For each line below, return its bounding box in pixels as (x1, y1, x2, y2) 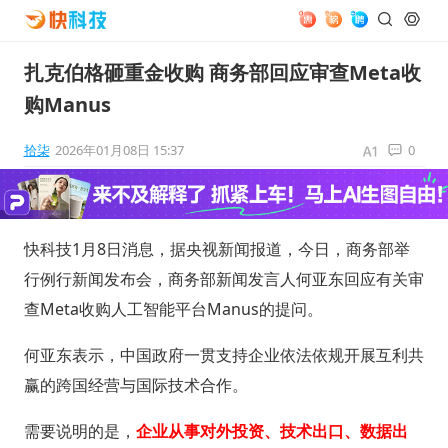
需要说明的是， (23, 419, 136, 442)
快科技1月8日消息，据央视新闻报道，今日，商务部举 (23, 237, 410, 260)
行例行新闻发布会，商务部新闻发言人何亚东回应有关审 (23, 267, 424, 290)
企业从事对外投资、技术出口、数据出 (135, 419, 408, 442)
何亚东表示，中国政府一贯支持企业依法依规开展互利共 (23, 343, 424, 366)
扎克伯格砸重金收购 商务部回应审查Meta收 (23, 59, 421, 86)
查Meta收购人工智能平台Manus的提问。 (23, 297, 323, 320)
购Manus (23, 91, 111, 118)
